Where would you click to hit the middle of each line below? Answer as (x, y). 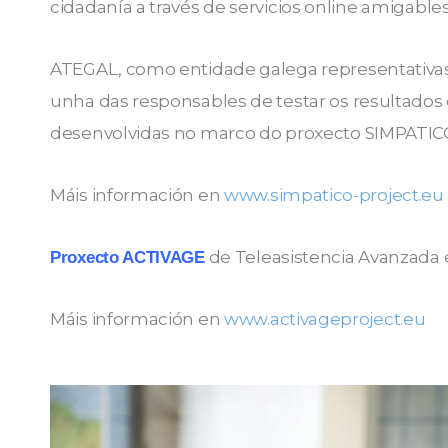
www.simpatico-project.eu (334, 194)
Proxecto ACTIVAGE (127, 257)
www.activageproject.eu (325, 319)
